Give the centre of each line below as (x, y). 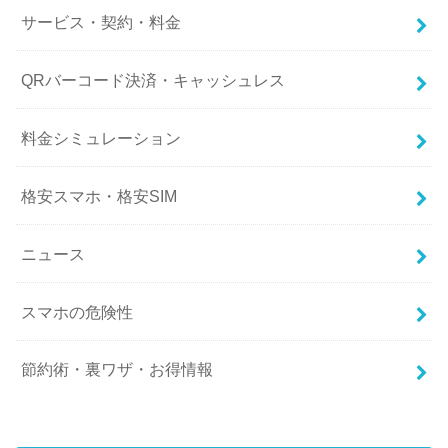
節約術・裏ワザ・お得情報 (117, 369)
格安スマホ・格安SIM (99, 195)
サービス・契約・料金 (101, 21)
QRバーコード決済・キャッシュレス (153, 79)
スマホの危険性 (77, 311)
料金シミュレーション (101, 137)
